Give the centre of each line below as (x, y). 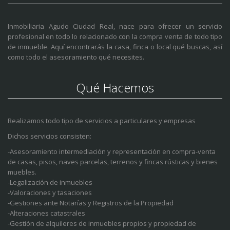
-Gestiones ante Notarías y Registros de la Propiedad (91, 203)
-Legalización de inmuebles (50, 183)
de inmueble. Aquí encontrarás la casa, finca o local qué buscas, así (115, 47)
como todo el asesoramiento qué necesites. (76, 57)
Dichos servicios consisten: (50, 136)
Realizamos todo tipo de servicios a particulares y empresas (102, 121)
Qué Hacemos (115, 88)
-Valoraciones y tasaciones (50, 193)
